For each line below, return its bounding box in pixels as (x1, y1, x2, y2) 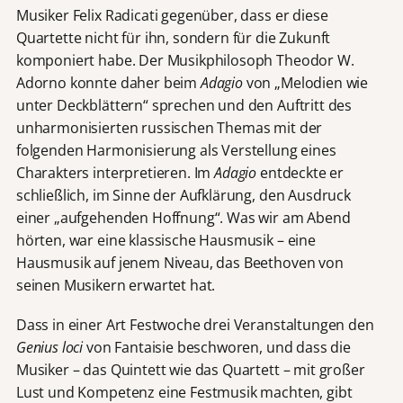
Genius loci (15, 337, 86, 358)
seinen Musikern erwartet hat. (15, 275, 216, 296)
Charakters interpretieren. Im (15, 163, 215, 184)
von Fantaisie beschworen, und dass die (86, 337, 351, 358)
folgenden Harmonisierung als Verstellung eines (15, 140, 336, 161)
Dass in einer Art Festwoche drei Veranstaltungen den (15, 315, 374, 336)
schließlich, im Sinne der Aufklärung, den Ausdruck (15, 185, 351, 206)
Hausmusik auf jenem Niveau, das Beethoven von (15, 253, 344, 273)
